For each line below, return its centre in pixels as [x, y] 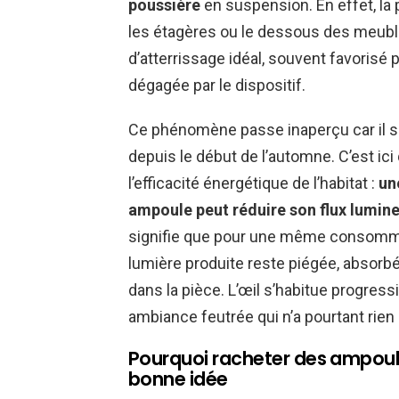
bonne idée [178, 379]
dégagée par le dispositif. [217, 85]
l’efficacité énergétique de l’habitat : [253, 183]
